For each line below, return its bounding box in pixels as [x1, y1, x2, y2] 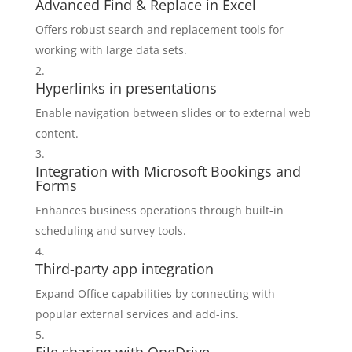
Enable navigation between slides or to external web [35, 105, 311, 120]
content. [35, 126, 79, 141]
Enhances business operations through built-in [35, 203, 284, 218]
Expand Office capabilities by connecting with [35, 286, 275, 301]
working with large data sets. [35, 42, 187, 57]
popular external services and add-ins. [35, 306, 239, 321]
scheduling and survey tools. [35, 223, 186, 238]
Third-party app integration [35, 259, 214, 278]
